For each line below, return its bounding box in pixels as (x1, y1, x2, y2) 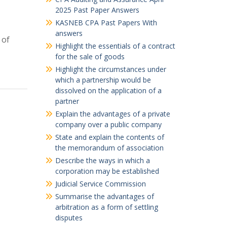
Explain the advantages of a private (55, 109, 170, 119)
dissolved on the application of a (55, 86, 162, 95)
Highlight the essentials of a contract (55, 41, 175, 51)
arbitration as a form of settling (55, 202, 158, 212)
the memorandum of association (55, 143, 164, 153)
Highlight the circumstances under (55, 64, 166, 74)
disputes (55, 213, 83, 222)
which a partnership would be (55, 75, 151, 85)
